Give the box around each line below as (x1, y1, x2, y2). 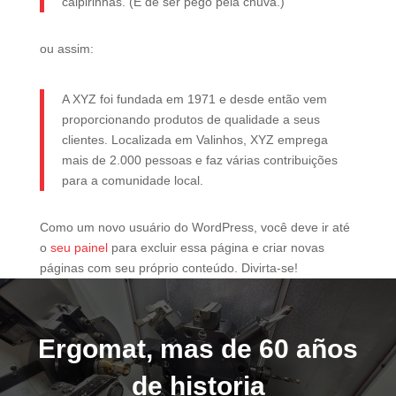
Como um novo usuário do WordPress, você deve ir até (39, 220, 350, 234)
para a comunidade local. (61, 173, 203, 187)
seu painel (49, 240, 108, 255)
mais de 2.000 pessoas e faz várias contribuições (61, 153, 338, 167)
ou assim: (39, 42, 94, 56)
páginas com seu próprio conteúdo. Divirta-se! (39, 261, 298, 275)
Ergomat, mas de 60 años (38, 334, 358, 363)
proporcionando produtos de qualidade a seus (61, 112, 320, 126)
